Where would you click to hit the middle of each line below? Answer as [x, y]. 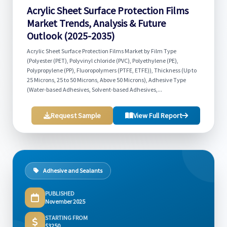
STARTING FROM [66, 218]
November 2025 [65, 201]
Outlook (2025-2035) [71, 36]
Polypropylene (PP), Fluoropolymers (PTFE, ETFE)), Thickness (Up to [112, 70]
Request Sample [76, 116]
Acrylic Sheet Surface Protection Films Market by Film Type [102, 51]
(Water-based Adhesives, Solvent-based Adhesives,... [94, 89]
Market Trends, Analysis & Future [96, 23]
